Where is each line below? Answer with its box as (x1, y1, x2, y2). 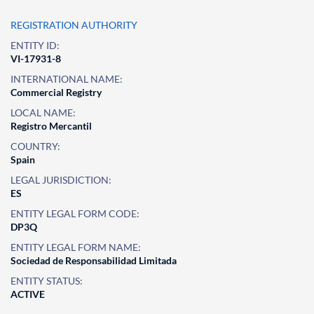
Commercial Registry (11, 86, 102, 98)
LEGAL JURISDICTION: (11, 174, 111, 186)
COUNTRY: (11, 140, 60, 152)
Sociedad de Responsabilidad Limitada (11, 254, 177, 266)
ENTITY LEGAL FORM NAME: (11, 241, 141, 253)
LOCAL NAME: (11, 107, 76, 118)
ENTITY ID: (11, 39, 60, 51)
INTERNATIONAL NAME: (11, 73, 123, 85)
